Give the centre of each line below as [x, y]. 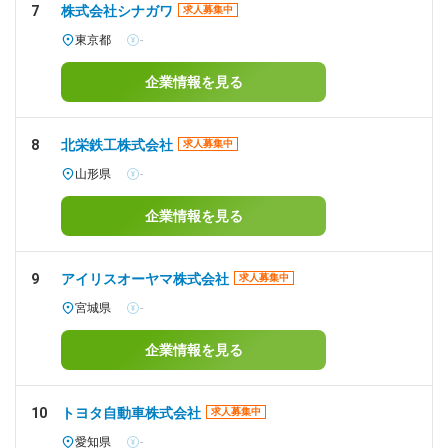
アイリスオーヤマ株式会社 [145, 279]
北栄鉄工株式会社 [117, 145]
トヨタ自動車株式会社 [131, 413]
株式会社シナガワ [117, 11]
